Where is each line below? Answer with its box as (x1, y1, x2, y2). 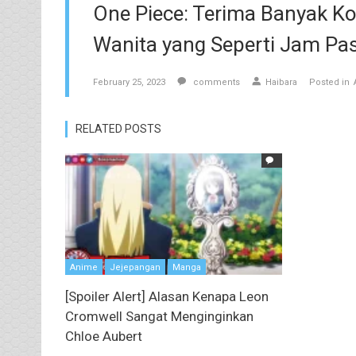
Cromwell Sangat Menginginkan (65, 308, 253, 324)
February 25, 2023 (93, 77, 165, 88)
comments (191, 77, 240, 88)
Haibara (265, 77, 297, 88)
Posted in (309, 77, 350, 88)
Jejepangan (110, 261, 161, 273)
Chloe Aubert (65, 327, 142, 344)
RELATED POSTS (75, 122, 161, 136)
